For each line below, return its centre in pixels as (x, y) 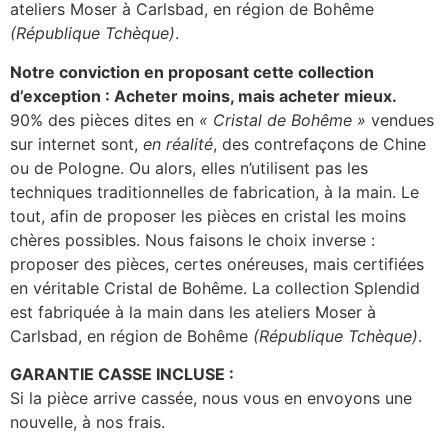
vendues (402, 119)
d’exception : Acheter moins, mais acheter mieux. (203, 95)
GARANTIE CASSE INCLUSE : (122, 374)
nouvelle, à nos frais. (87, 422)
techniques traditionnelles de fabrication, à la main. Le (214, 191)
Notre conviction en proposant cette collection (192, 71)
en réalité (178, 143)
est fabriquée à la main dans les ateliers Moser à (193, 311)
